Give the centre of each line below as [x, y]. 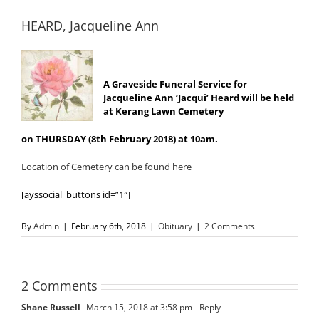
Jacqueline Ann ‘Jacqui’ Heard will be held [199, 98]
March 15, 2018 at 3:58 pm [138, 308]
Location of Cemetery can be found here [106, 167]
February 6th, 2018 [109, 226]
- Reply [206, 308]
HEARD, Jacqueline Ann [90, 26]
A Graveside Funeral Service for [175, 84]
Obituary [175, 226]
